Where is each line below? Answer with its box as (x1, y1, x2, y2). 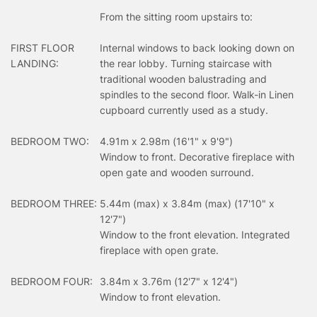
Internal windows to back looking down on (100, 41, 294, 54)
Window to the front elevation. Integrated (100, 228, 290, 241)
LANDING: (11, 57, 59, 69)
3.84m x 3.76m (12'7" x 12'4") (100, 275, 238, 287)
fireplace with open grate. (100, 243, 219, 256)
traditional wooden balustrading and (100, 72, 267, 85)
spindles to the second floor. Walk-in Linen (100, 88, 294, 100)
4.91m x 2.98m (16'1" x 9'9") (100, 134, 233, 147)
